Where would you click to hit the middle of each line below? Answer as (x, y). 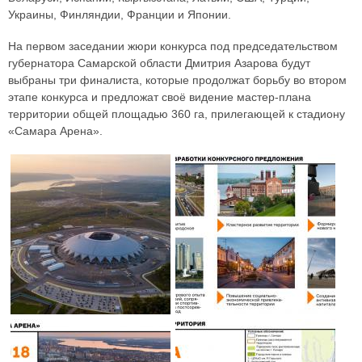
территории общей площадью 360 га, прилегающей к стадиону (177, 114)
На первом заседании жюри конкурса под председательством (173, 46)
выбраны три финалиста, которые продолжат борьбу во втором (177, 80)
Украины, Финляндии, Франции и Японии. (120, 14)
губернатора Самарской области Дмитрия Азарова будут (159, 63)
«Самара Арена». (55, 130)
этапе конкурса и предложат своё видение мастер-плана (160, 97)
